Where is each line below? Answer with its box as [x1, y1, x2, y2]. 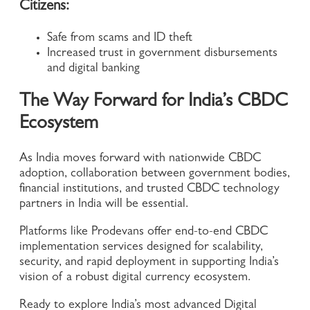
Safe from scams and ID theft [47, 32, 196, 45]
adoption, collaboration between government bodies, [19, 168, 290, 181]
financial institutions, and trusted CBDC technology [19, 183, 280, 197]
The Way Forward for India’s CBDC [19, 93, 288, 112]
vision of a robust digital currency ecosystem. [19, 272, 250, 285]
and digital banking [47, 62, 140, 75]
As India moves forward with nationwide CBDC [19, 153, 261, 166]
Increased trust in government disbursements [47, 47, 277, 60]
